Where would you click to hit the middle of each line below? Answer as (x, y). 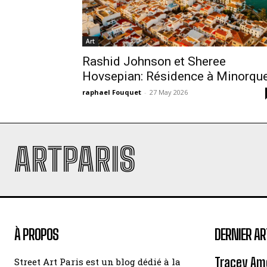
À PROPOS (36, 235)
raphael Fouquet (112, 92)
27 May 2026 (169, 92)
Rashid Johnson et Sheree (154, 61)
